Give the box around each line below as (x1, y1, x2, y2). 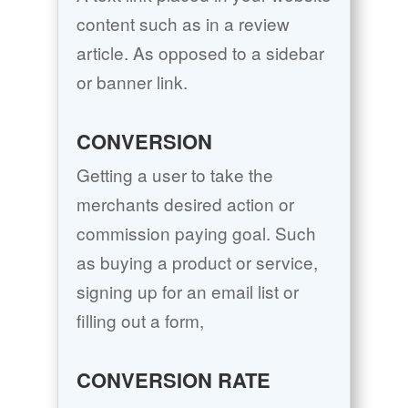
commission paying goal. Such (76, 220, 316, 246)
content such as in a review (76, 11, 290, 36)
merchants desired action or (76, 191, 294, 217)
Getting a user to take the (76, 162, 273, 188)
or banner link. (76, 69, 188, 95)
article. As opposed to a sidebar (76, 40, 324, 66)
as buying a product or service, (76, 250, 318, 275)
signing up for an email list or (76, 279, 299, 304)
